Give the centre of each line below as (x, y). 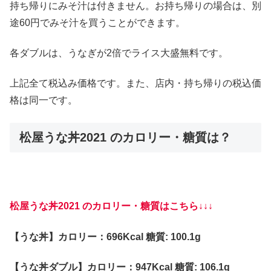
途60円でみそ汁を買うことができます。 (97, 22)
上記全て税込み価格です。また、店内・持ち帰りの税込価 (135, 83)
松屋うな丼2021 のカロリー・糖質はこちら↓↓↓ (111, 206)
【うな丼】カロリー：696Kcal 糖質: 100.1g (105, 237)
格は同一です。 (44, 100)
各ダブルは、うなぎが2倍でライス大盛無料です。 (119, 53)
